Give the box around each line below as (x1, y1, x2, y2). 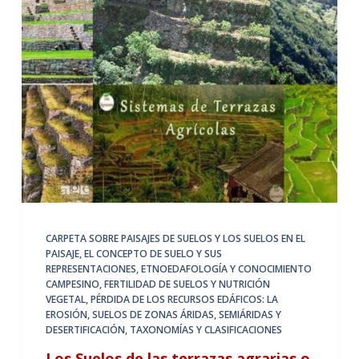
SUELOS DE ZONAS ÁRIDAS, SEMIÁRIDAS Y (91, 307, 281, 321)
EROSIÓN (45, 307, 87, 321)
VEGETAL (45, 292, 86, 306)
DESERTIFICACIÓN (45, 322, 125, 337)
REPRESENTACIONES (45, 261, 136, 276)
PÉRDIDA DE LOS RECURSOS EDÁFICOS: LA (90, 292, 278, 306)
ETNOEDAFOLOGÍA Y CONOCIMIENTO (140, 261, 312, 276)
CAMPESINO (45, 276, 99, 291)
